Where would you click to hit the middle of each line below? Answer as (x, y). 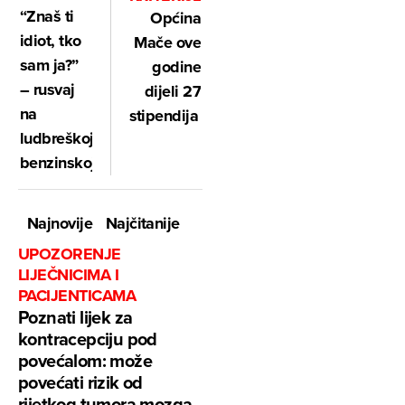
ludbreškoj (57, 139)
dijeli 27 (172, 92)
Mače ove (167, 43)
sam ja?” (49, 66)
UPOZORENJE (70, 254)
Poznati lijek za (75, 317)
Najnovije (59, 224)
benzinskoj (58, 163)
